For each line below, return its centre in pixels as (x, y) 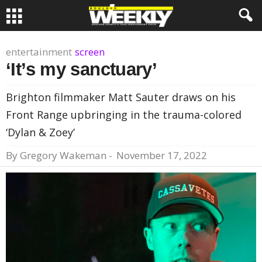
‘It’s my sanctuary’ (82, 69)
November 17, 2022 (162, 155)
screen (90, 52)
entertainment (39, 52)
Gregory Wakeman (63, 155)
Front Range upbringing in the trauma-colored (124, 115)
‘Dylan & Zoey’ (40, 132)
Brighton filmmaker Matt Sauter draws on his (121, 97)
